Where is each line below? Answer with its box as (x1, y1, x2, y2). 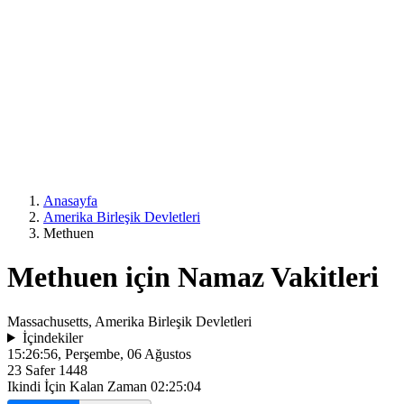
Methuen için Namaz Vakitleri (7, 261, 379, 294)
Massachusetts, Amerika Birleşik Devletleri (7, 313, 252, 329)
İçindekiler (22, 329, 83, 345)
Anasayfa (43, 193, 97, 208)
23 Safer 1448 (7, 362, 87, 378)
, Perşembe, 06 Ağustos (58, 345, 191, 362)
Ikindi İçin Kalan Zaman (7, 378, 151, 394)
